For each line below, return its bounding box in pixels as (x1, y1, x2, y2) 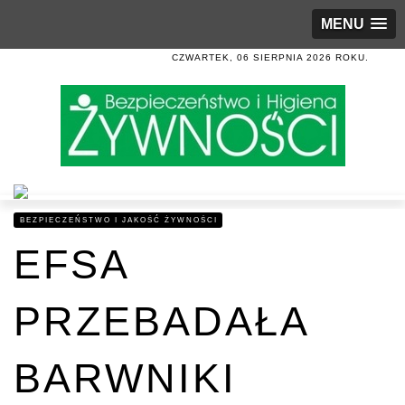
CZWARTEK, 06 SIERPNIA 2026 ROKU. (172, 52, 369, 62)
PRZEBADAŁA (14, 298, 308, 344)
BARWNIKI (14, 355, 237, 401)
